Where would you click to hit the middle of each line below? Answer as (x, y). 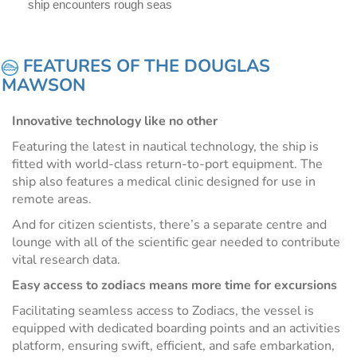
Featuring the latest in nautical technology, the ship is (165, 147)
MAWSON (43, 86)
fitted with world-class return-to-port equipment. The (167, 165)
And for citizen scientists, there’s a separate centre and (169, 225)
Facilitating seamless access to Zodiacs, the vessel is (163, 311)
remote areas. (52, 200)
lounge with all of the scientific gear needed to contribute (176, 243)
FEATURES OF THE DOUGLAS (144, 67)
